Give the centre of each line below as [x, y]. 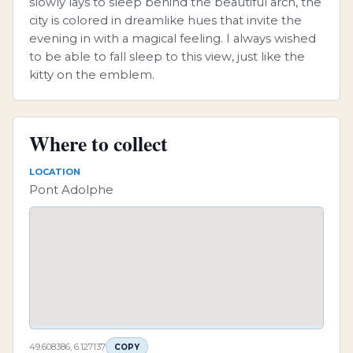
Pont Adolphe [71, 190]
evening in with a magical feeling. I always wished [173, 39]
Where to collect [98, 143]
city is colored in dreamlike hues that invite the [165, 20]
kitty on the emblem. [92, 75]
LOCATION [55, 172]
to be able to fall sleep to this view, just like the [167, 57]
